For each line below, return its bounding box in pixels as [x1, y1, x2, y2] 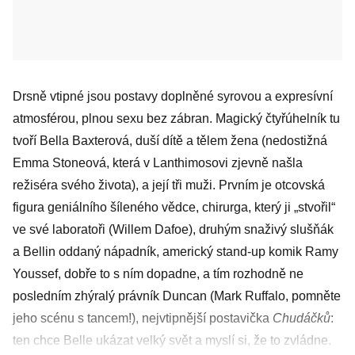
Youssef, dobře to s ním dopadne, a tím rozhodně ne [13, 267, 303, 281]
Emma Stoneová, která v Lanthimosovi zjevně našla [13, 156, 303, 170]
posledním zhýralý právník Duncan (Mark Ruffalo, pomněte [13, 289, 341, 303]
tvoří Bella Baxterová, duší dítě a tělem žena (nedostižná [13, 134, 327, 147]
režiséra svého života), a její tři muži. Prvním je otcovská [13, 178, 325, 192]
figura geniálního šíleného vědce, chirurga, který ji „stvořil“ [13, 200, 335, 214]
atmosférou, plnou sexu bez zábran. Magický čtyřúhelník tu [13, 112, 340, 125]
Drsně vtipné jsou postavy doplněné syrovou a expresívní [13, 90, 333, 103]
